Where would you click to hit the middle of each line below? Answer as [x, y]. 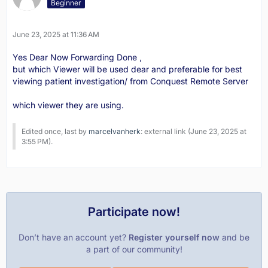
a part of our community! [134, 249]
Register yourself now [174, 237]
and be [234, 237]
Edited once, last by [55, 131]
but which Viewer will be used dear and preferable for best [127, 69]
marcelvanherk [115, 131]
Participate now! [134, 212]
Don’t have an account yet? [74, 237]
